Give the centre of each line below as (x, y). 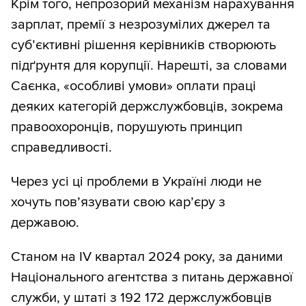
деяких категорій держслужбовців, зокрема (147, 107)
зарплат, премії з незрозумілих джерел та (141, 25)
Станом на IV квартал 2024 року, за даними (147, 257)
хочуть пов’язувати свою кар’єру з (118, 203)
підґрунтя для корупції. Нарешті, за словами (149, 66)
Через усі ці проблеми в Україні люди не (136, 182)
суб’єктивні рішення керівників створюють (143, 45)
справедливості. (61, 148)
